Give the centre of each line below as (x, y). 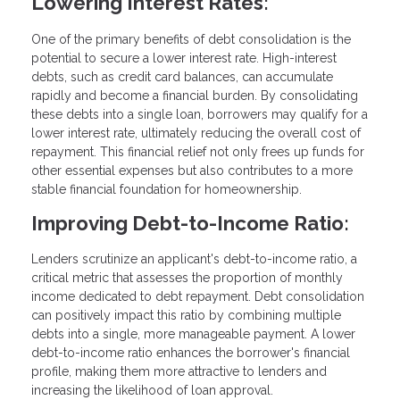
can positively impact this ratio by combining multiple (186, 316)
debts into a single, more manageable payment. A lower (193, 334)
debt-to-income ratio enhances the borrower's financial (191, 353)
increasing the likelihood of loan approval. (152, 391)
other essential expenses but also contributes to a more (192, 170)
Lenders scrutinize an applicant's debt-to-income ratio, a (194, 259)
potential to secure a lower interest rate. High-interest (184, 58)
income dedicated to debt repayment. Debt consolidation (198, 297)
